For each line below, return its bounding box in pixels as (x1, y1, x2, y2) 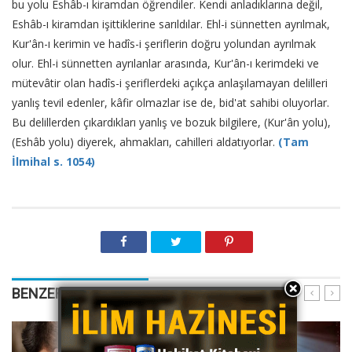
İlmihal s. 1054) (12, 154, 95, 170)
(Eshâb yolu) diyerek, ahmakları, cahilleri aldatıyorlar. (12, 134, 278, 150)
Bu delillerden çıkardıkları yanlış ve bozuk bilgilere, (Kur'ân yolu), (12, 115, 331, 130)
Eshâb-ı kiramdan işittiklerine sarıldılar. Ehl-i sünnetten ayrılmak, (12, 16, 330, 32)
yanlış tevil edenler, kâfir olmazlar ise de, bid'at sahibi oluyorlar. (12, 95, 329, 111)
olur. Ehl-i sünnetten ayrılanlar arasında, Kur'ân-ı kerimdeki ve (12, 56, 319, 71)
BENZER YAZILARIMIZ (12, 284, 148, 302)
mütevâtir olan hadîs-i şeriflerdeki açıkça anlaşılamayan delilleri (12, 75, 328, 91)
